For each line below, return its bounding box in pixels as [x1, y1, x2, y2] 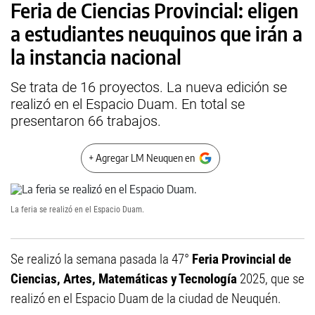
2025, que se [237, 271, 304, 287]
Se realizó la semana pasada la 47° [11, 251, 192, 267]
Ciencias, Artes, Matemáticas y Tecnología [11, 271, 237, 287]
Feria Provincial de [192, 251, 291, 267]
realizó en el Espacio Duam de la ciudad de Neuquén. [11, 290, 281, 307]
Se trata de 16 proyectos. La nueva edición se [11, 79, 287, 96]
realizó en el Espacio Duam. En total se [11, 96, 245, 112]
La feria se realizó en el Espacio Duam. [11, 205, 144, 214]
